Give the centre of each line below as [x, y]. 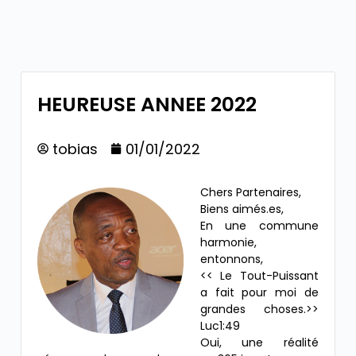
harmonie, [228, 242]
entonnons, [231, 259]
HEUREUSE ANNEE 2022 [147, 104]
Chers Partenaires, [250, 192]
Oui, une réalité [259, 342]
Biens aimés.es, [242, 209]
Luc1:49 [220, 325]
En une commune [259, 225]
